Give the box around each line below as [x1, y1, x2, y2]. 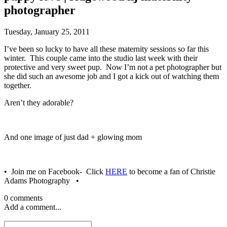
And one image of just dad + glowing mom [4, 132, 142, 141]
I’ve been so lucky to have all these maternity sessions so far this [4, 44, 209, 53]
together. [4, 81, 31, 90]
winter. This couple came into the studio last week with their [4, 53, 198, 62]
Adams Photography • [29, 176, 79, 185]
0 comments [4, 193, 43, 202]
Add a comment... [4, 202, 61, 211]
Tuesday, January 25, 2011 [4, 27, 90, 36]
